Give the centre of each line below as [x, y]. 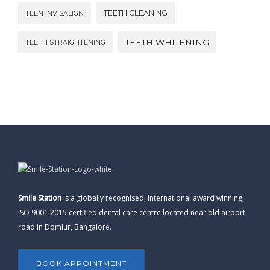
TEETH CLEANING [136, 13]
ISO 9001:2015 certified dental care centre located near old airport [132, 212]
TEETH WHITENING [167, 42]
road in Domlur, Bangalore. [65, 227]
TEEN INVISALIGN [55, 13]
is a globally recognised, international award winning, [153, 198]
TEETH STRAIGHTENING [65, 42]
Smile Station [40, 198]
